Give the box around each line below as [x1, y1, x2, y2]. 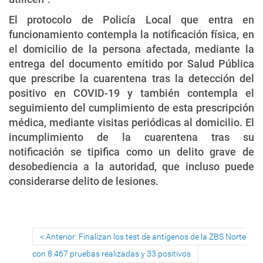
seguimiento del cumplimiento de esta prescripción [9, 101, 254, 114]
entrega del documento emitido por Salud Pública [9, 57, 254, 70]
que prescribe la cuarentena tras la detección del [9, 72, 254, 85]
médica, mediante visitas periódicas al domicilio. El [9, 116, 254, 129]
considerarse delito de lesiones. [9, 174, 159, 187]
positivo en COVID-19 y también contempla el [9, 86, 254, 99]
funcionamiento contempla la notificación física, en [9, 28, 254, 41]
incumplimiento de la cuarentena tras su [9, 130, 254, 143]
